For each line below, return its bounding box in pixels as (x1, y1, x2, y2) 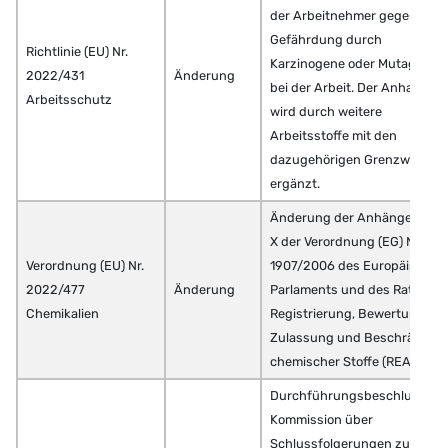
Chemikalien (26, 306, 99, 322)
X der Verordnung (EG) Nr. (270, 234, 422, 250)
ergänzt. (270, 176, 320, 192)
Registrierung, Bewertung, (270, 306, 428, 322)
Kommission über (270, 412, 373, 428)
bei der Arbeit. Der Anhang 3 (270, 80, 440, 96)
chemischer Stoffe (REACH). (270, 354, 436, 370)
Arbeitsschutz (26, 92, 112, 108)
